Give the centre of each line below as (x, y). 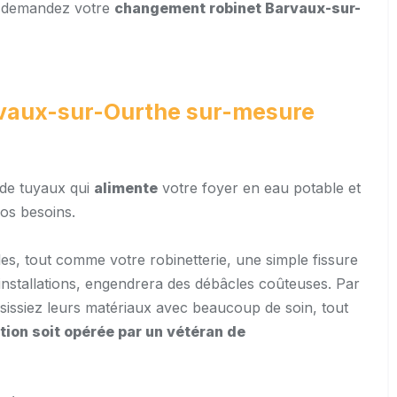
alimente (126, 188)
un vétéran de (195, 332)
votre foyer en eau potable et (259, 188)
